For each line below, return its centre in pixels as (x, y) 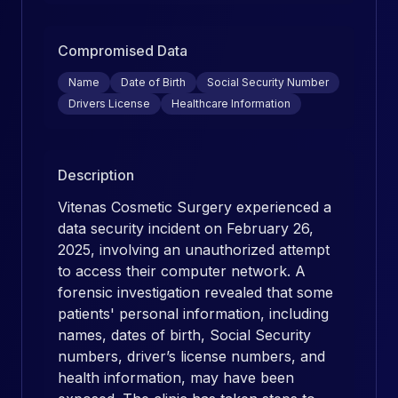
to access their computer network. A (182, 271)
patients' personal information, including (193, 314)
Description (96, 175)
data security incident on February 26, (186, 228)
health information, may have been (176, 378)
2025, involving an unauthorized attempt (194, 250)
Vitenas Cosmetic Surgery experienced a (195, 207)
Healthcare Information (231, 103)
